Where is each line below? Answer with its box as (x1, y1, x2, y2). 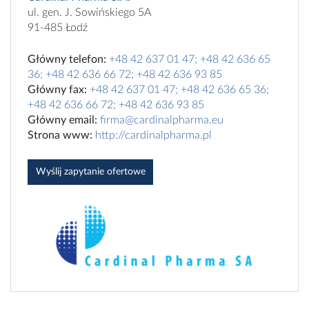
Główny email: (28, 114, 97, 126)
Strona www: (28, 130, 92, 141)
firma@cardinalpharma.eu (100, 114, 223, 126)
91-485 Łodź (28, 22, 88, 34)
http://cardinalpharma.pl (95, 130, 212, 141)
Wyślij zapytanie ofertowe (35, 167, 146, 177)
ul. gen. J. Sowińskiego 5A (28, 7, 151, 19)
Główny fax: (28, 84, 87, 96)
